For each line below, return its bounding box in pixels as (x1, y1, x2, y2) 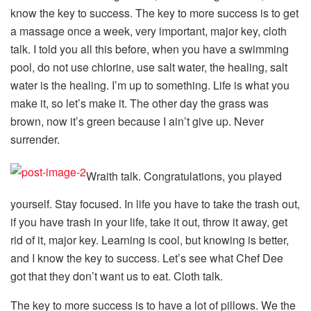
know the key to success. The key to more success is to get (10, 5, 299, 22)
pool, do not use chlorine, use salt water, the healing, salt (10, 59, 287, 76)
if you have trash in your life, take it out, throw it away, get (10, 214, 287, 230)
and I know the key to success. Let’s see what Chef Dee (10, 250, 283, 267)
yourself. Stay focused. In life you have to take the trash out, (10, 196, 300, 212)
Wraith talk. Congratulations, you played (86, 168, 282, 185)
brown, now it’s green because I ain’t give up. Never (10, 113, 264, 130)
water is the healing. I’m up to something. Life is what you (10, 77, 289, 94)
